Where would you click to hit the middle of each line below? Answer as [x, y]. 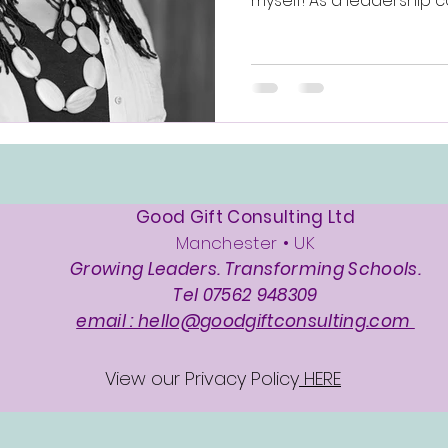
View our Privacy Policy [202, 378]
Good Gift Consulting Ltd [245, 216]
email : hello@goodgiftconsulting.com [245, 320]
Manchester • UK [245, 242]
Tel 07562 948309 [245, 294]
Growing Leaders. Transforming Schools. [245, 268]
